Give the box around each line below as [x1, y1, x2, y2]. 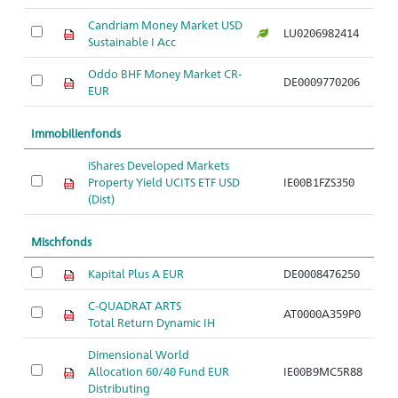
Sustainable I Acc [88, 34, 176, 49]
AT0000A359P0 [283, 306, 361, 321]
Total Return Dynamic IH [88, 314, 215, 330]
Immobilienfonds [31, 125, 121, 140]
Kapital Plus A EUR [88, 266, 184, 281]
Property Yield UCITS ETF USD [88, 174, 240, 189]
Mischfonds [31, 234, 92, 249]
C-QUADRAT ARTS [88, 298, 181, 313]
